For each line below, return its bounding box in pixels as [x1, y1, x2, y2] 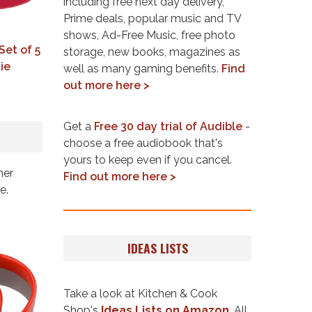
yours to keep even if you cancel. [63, 153, 232, 166]
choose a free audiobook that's [63, 136, 223, 150]
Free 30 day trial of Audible [94, 119, 242, 133]
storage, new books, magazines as [63, 45, 108, 58]
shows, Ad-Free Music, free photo [63, 28, 235, 42]
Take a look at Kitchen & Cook [63, 286, 217, 300]
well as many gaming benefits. [63, 61, 221, 75]
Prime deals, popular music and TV [63, 11, 242, 25]
